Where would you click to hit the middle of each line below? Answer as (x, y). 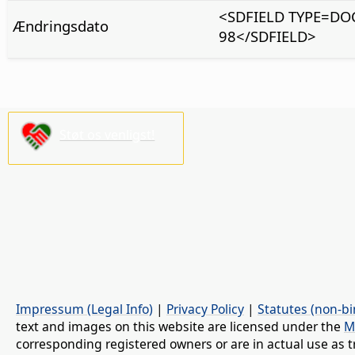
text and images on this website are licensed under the (180, 327)
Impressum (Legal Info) (84, 309)
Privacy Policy (205, 309)
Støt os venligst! (107, 135)
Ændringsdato (60, 25)
